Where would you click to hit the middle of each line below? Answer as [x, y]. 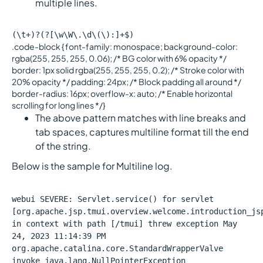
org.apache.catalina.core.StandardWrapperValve [117, 248]
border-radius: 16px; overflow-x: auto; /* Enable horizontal [122, 93]
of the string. [63, 146]
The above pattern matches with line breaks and [141, 118]
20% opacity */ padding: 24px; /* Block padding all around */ [127, 82]
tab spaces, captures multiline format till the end [142, 132]
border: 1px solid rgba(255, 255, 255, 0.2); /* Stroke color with [128, 70]
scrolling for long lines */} [58, 105]
